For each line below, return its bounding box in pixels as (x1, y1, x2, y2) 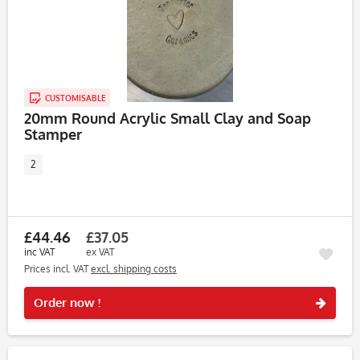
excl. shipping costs (91, 263, 177, 275)
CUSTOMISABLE (45, 92, 106, 103)
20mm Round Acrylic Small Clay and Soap (24, 109, 311, 127)
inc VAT (24, 246, 55, 258)
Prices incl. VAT (24, 263, 91, 275)
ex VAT (86, 246, 114, 258)
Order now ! (34, 295, 100, 310)
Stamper (24, 125, 82, 143)
